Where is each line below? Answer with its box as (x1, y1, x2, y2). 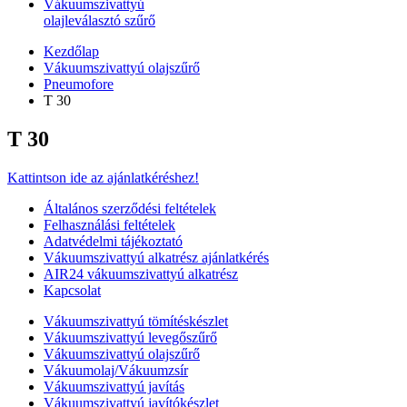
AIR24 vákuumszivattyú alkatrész (44, 265, 238, 282)
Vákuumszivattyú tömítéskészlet (44, 313, 228, 329)
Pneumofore (44, 76, 114, 92)
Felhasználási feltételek (44, 216, 175, 233)
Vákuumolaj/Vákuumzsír (44, 362, 188, 378)
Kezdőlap (44, 44, 99, 59)
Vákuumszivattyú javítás (44, 378, 184, 394)
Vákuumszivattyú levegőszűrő (44, 329, 217, 345)
